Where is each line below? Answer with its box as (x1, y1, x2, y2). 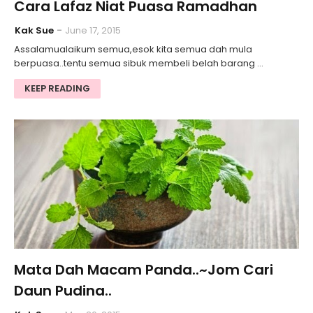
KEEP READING (24, 82, 90, 96)
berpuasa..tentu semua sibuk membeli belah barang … (14, 57, 263, 71)
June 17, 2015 (65, 24, 121, 38)
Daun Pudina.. (14, 281, 112, 301)
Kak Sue (15, 24, 54, 38)
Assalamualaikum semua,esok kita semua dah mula (14, 43, 252, 57)
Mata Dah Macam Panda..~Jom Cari (14, 260, 273, 280)
